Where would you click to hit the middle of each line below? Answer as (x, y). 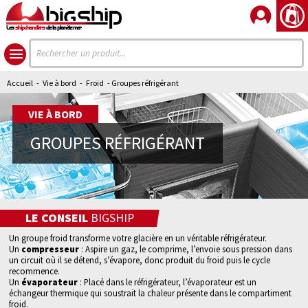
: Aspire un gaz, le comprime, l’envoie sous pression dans (186, 249)
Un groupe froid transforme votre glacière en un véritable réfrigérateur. (138, 238)
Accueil (20, 83)
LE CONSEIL (57, 218)
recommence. (35, 271)
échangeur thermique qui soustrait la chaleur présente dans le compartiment (151, 293)
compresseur (51, 249)
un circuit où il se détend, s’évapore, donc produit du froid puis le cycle (140, 260)
